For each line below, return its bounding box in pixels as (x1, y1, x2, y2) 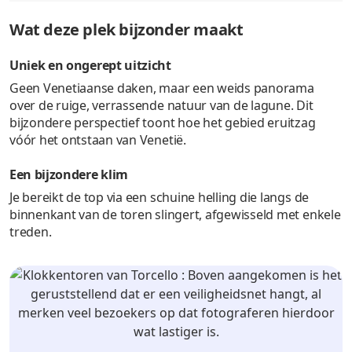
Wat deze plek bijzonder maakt (9, 18, 244, 40)
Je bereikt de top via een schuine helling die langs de (9, 188, 310, 206)
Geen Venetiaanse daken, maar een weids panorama (9, 79, 314, 97)
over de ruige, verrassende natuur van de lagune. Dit (9, 96, 313, 114)
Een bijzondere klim (9, 165, 128, 183)
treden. (9, 222, 52, 240)
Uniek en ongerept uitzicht (9, 56, 171, 74)
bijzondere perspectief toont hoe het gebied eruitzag (9, 113, 316, 131)
